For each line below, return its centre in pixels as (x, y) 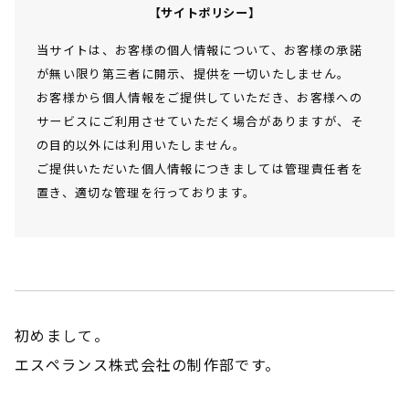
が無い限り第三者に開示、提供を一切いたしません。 (194, 74)
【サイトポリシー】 (204, 13)
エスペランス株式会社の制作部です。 (148, 365)
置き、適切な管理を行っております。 (147, 193)
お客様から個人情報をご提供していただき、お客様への (199, 98)
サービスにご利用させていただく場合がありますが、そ (200, 121)
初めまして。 (62, 336)
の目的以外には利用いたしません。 (141, 145)
